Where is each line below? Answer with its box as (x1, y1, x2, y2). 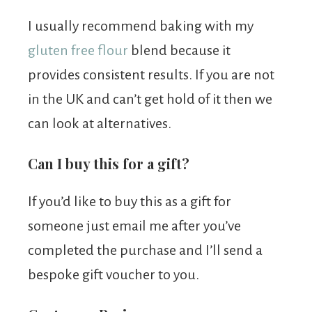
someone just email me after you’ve (28, 217, 241, 233)
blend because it (128, 42, 231, 58)
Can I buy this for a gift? (28, 153, 189, 173)
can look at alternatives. (28, 115, 171, 131)
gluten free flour (28, 42, 128, 58)
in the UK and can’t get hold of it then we (28, 91, 272, 107)
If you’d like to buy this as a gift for (28, 193, 231, 209)
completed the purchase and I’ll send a (28, 242, 263, 258)
